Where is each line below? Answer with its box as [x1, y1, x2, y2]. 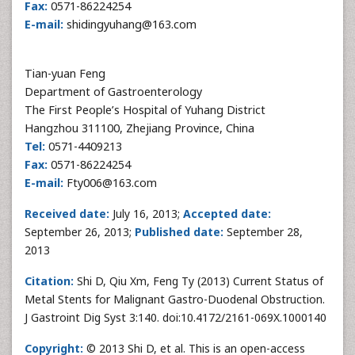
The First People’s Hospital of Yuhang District [25, 102, 265, 117]
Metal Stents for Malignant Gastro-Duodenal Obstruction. [25, 292, 325, 307]
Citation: [25, 273, 74, 288]
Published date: [135, 224, 223, 239]
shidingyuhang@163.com [67, 17, 197, 32]
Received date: [25, 206, 109, 221]
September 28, [223, 224, 303, 239]
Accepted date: [183, 206, 271, 221]
